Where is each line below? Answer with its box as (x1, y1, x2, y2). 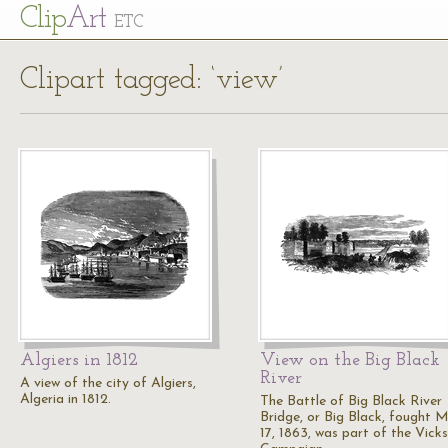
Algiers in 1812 (20, 351, 138, 370)
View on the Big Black (260, 351, 440, 370)
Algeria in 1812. (20, 392, 111, 407)
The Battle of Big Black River (260, 394, 442, 409)
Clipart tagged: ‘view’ (20, 65, 283, 96)
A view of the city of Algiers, (20, 376, 196, 391)
